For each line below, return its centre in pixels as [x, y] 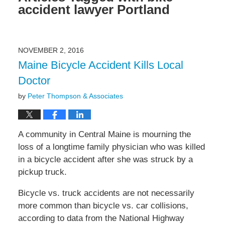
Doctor [34, 81]
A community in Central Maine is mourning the [104, 135]
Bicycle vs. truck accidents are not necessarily [106, 193]
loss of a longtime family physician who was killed [111, 147]
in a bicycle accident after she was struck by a [105, 160]
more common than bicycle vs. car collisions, [103, 206]
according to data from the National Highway [101, 218]
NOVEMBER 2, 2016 [51, 50]
